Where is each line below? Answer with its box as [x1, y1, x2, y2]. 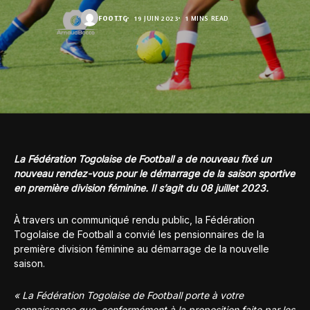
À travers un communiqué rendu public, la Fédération [14, 213, 255, 226]
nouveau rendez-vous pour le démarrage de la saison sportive [14, 167, 295, 179]
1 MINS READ [185, 13, 229, 22]
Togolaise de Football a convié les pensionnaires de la [14, 228, 264, 240]
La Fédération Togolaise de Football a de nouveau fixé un [14, 152, 271, 165]
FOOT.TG [98, 13, 128, 22]
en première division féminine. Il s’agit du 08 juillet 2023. [14, 181, 268, 194]
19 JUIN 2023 [134, 13, 179, 22]
